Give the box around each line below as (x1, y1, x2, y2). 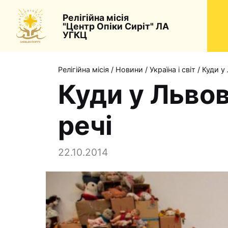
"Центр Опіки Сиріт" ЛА (62, 20, 169, 32)
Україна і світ (150, 65, 195, 74)
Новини (116, 65, 143, 74)
